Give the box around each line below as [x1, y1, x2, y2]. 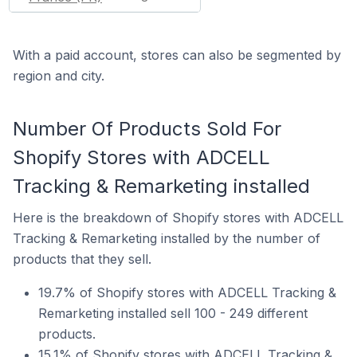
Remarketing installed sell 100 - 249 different [38, 304, 308, 321]
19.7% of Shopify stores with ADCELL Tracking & [38, 284, 336, 300]
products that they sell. [13, 250, 151, 267]
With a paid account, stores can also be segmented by [13, 46, 341, 63]
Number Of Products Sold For [13, 116, 281, 140]
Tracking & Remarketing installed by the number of [13, 229, 320, 246]
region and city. [13, 67, 104, 84]
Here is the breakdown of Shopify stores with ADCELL [13, 209, 343, 226]
